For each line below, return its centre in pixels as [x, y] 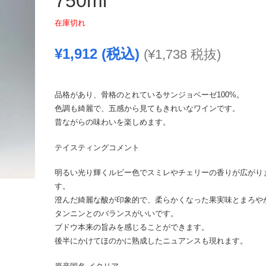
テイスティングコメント [97, 147]
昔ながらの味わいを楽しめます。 [112, 122]
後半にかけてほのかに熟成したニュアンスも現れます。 [151, 241]
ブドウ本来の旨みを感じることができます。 [132, 227]
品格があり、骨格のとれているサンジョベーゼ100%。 [149, 95]
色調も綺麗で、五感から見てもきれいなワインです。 [147, 108]
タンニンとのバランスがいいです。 [116, 213]
